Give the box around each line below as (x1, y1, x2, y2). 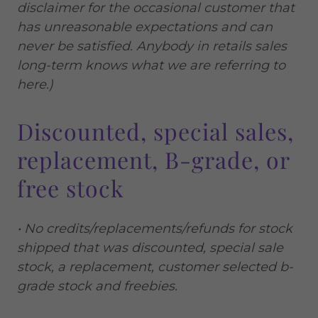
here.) (17, 77, 53, 92)
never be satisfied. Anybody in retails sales (17, 38, 287, 54)
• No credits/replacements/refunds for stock (17, 221, 292, 236)
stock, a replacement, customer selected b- (17, 259, 293, 275)
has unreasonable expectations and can (17, 19, 273, 35)
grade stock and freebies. (17, 278, 177, 294)
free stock (17, 172, 124, 203)
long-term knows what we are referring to (17, 57, 285, 73)
